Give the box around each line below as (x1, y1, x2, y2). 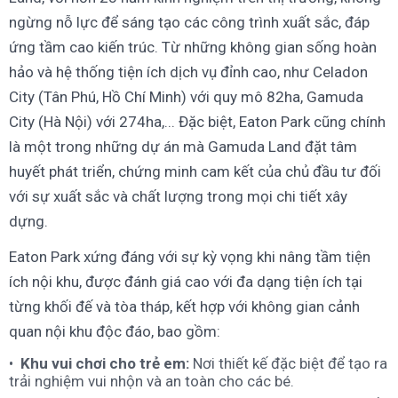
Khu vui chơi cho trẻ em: (20, 354, 193, 373)
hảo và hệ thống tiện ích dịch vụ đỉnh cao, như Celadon (9, 63, 368, 82)
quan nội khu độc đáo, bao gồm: (9, 322, 220, 341)
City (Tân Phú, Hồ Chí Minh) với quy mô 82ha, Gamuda (9, 88, 363, 107)
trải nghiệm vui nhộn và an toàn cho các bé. (9, 372, 294, 391)
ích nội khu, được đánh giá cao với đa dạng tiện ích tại (9, 273, 362, 291)
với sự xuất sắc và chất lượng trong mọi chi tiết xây (9, 187, 347, 206)
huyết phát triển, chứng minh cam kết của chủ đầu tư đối (9, 163, 381, 181)
